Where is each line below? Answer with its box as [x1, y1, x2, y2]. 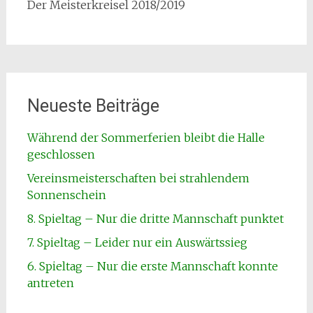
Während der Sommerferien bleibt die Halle [27, 131, 265, 145]
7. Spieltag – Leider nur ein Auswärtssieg [27, 235, 247, 249]
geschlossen [27, 147, 95, 161]
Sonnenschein [27, 188, 106, 202]
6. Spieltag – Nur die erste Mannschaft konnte [27, 259, 278, 273]
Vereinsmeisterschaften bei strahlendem [27, 171, 249, 185]
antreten [27, 276, 74, 290]
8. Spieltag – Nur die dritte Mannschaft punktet [27, 212, 284, 226]
